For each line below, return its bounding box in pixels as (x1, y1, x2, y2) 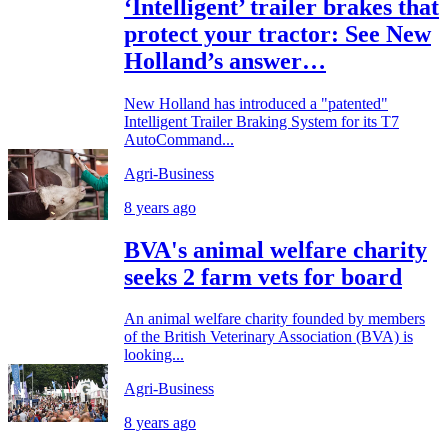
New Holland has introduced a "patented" (124, 94, 388, 112)
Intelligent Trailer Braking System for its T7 (124, 112, 399, 130)
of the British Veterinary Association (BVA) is (124, 328, 413, 346)
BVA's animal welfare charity (124, 236, 427, 263)
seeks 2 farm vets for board (124, 263, 402, 290)
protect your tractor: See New (124, 20, 431, 47)
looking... (124, 346, 184, 364)
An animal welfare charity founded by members (124, 310, 425, 328)
